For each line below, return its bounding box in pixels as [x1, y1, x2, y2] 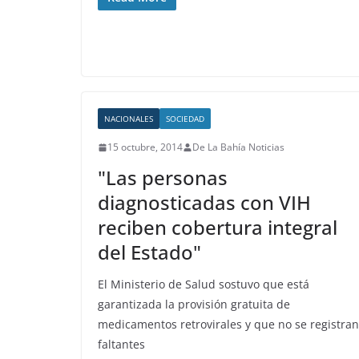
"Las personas [98, 164, 228, 191]
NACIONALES [104, 113, 153, 124]
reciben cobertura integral [98, 214, 337, 240]
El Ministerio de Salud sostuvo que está [98, 276, 309, 292]
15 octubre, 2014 [107, 140, 183, 154]
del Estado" [98, 239, 201, 265]
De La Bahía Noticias [192, 140, 284, 154]
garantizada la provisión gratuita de [98, 296, 290, 312]
